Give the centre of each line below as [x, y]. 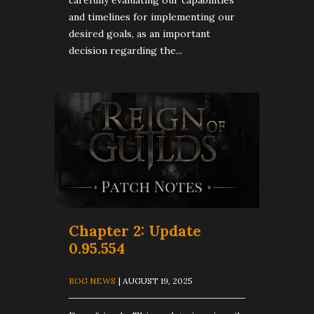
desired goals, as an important [139, 34]
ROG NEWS [92, 280]
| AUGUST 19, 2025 [156, 280]
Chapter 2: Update [135, 231]
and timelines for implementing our [152, 17]
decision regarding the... [125, 51]
